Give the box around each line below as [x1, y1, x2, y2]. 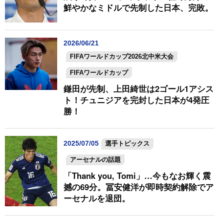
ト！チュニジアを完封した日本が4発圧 [63, 93, 209, 106]
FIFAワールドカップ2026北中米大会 [69, 52, 174, 60]
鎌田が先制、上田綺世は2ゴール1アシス [63, 82, 214, 94]
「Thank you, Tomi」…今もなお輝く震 [63, 170, 211, 182]
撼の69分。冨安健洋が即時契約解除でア [63, 181, 214, 193]
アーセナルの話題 [69, 155, 121, 163]
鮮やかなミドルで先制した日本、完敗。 [63, 1, 213, 13]
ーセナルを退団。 [63, 192, 130, 204]
